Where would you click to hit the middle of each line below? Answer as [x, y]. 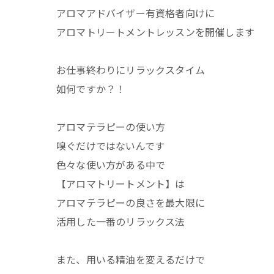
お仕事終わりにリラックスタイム [131, 69]
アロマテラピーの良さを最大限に [131, 202]
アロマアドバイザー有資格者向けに [136, 13]
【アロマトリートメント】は [121, 183]
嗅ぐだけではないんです [111, 145]
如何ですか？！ [91, 88]
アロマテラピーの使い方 [111, 126]
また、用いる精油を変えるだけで [131, 259]
